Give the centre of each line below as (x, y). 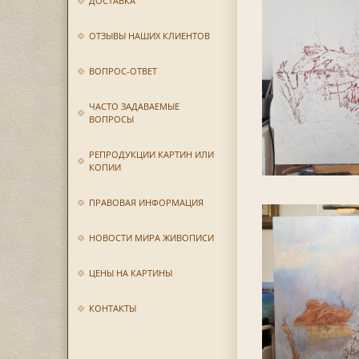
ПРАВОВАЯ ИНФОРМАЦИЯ (146, 202)
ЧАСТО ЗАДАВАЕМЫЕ (134, 106)
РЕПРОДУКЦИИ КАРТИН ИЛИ (151, 154)
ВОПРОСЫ (111, 119)
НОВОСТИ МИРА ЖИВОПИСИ (151, 238)
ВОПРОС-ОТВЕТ (123, 71)
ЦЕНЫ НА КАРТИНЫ (130, 273)
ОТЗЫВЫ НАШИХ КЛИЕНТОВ (149, 36)
